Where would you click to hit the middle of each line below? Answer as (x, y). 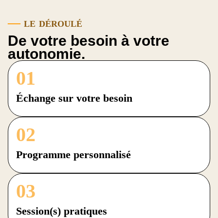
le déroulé (51, 23)
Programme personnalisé (73, 155)
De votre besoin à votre (89, 41)
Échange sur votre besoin (74, 98)
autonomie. (46, 54)
